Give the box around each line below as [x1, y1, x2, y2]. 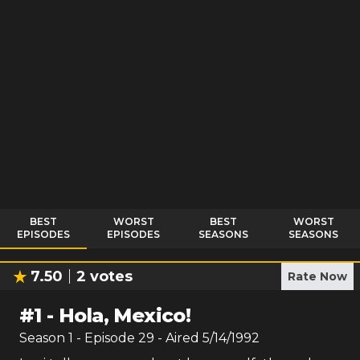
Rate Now [288, 269, 347, 284]
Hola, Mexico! [59, 304, 191, 327]
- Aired [154, 330, 199, 346]
